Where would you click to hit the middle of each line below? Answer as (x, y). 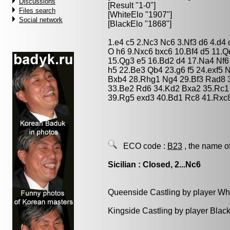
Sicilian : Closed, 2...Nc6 (154, 165)
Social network (41, 20)
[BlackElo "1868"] (140, 24)
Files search (37, 11)
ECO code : (142, 146)
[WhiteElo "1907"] (140, 15)
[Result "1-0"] (132, 5)
